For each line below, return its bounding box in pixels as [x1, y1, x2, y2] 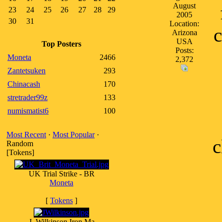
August [173, 1, 196, 10]
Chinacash [7, 80, 40, 88]
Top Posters [42, 40, 81, 48]
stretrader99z [7, 93, 48, 102]
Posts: [175, 46, 194, 55]
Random [6, 139, 33, 148]
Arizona [171, 28, 197, 37]
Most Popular [53, 130, 95, 139]
